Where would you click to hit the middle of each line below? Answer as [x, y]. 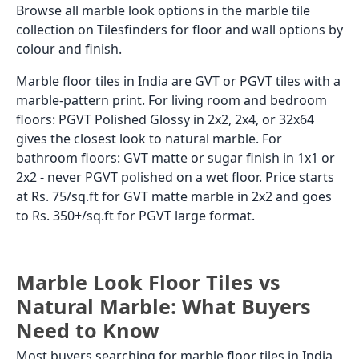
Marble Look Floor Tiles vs [148, 282]
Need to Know [88, 331]
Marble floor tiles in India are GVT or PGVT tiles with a [178, 81]
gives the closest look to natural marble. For [149, 139]
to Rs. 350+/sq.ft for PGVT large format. [135, 216]
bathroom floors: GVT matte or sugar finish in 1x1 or [175, 158]
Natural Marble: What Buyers [163, 307]
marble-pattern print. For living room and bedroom [171, 101]
